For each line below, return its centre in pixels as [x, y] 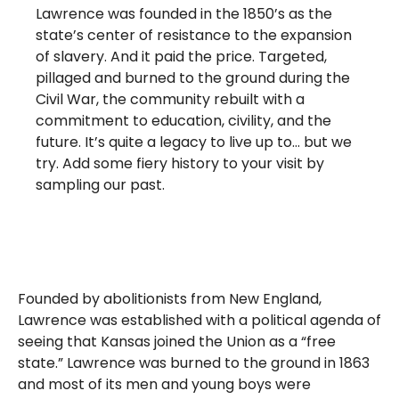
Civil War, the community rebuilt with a [170, 100]
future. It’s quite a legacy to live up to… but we [194, 142]
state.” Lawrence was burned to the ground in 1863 [194, 363]
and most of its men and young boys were [164, 385]
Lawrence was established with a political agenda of [199, 321]
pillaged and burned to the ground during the [193, 78]
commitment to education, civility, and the [183, 121]
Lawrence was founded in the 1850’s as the [184, 14]
